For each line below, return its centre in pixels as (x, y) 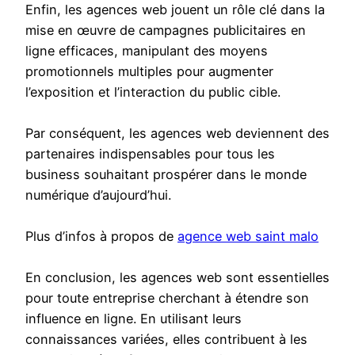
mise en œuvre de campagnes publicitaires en (166, 31)
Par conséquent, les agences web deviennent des (177, 134)
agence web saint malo (248, 237)
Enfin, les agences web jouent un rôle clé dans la (175, 10)
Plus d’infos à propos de (101, 237)
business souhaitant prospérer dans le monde (166, 175)
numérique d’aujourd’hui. (98, 195)
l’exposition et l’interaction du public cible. (153, 92)
